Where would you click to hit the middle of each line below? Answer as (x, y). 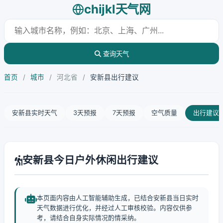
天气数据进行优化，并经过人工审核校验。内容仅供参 (114, 208)
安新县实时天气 (35, 113)
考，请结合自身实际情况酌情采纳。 (89, 218)
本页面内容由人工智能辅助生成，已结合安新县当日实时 (118, 198)
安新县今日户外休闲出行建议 (90, 160)
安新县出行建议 (114, 77)
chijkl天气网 (117, 9)
